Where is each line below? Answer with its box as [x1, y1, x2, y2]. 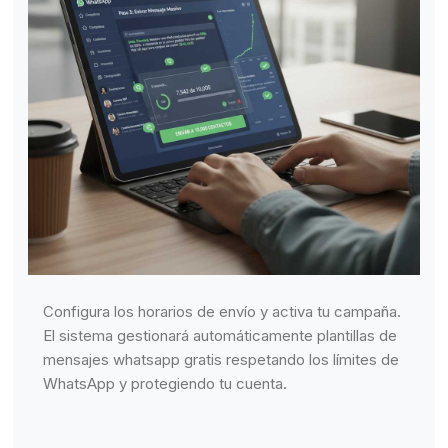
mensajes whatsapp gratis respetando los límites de [43, 349, 400, 369]
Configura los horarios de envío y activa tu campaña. [43, 301, 402, 321]
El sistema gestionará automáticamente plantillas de [43, 325, 398, 345]
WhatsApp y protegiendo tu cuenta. [43, 373, 288, 393]
